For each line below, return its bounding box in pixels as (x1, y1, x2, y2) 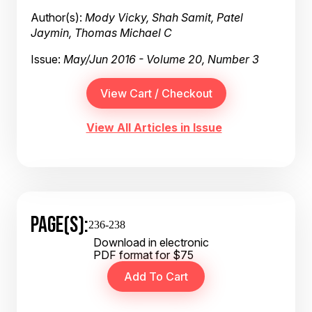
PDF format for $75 (93, 248, 194, 262)
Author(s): (31, 10, 85, 24)
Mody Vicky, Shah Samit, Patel (85, 10, 243, 24)
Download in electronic (93, 235, 209, 249)
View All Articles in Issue (86, 120, 222, 134)
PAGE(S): (31, 212, 88, 237)
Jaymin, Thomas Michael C (31, 26, 172, 40)
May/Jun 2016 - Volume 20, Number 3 (63, 52, 259, 66)
